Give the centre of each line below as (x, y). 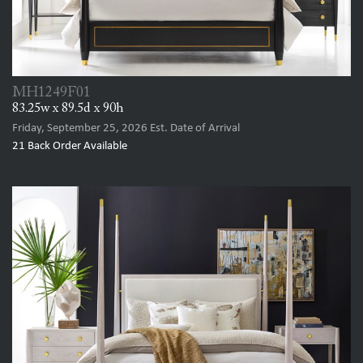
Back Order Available (76, 146)
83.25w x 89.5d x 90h (68, 108)
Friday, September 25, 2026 (80, 128)
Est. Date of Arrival (194, 128)
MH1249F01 (51, 93)
